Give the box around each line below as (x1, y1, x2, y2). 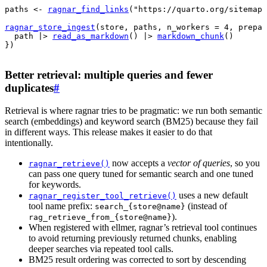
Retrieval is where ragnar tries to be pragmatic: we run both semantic (5, 105, 262, 116)
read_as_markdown (52, 31, 129, 41)
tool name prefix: (29, 201, 95, 212)
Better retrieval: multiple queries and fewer (5, 68, 213, 81)
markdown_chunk (157, 31, 224, 41)
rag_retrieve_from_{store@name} (29, 213, 172, 222)
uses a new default (176, 190, 248, 201)
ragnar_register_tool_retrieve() (29, 191, 176, 201)
